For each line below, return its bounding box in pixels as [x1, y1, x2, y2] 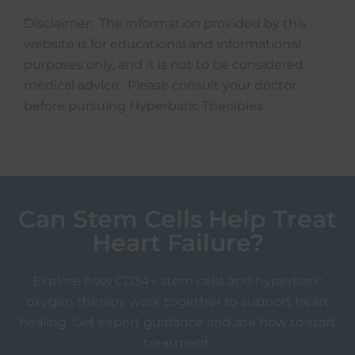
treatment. [143, 335, 212, 350]
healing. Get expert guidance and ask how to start [19, 315, 336, 330]
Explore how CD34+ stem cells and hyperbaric [32, 273, 323, 288]
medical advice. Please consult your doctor [24, 78, 296, 93]
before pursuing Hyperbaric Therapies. [24, 98, 265, 113]
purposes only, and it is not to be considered [24, 57, 303, 72]
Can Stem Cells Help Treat [18, 204, 337, 234]
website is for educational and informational [24, 36, 301, 52]
